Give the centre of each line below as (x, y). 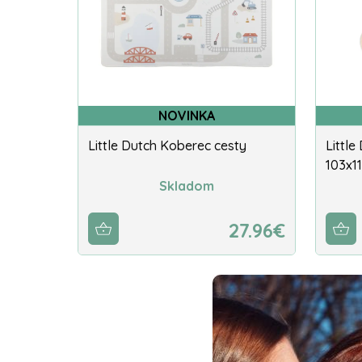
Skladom (187, 185)
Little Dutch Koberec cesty (167, 146)
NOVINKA (187, 116)
